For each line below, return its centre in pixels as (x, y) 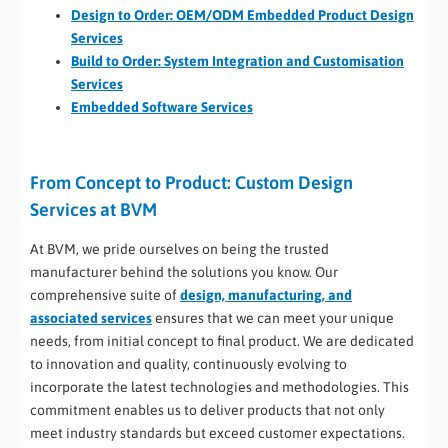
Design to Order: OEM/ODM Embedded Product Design (242, 15)
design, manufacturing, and (266, 294)
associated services (91, 317)
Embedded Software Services (162, 107)
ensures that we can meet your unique (273, 317)
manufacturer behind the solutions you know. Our (184, 271)
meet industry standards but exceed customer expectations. (217, 432)
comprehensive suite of (105, 294)
